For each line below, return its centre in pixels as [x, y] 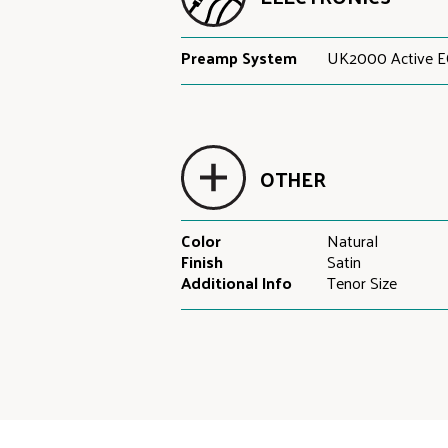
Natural [353, 240]
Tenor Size [362, 282]
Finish [201, 261]
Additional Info [236, 282]
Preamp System [238, 57]
